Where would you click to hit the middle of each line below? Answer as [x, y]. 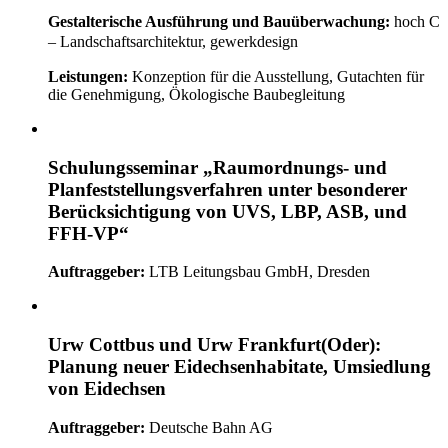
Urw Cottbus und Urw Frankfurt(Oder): [214, 345]
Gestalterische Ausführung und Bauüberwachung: [219, 21]
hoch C [415, 21]
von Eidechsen [107, 389]
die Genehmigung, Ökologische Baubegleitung [196, 94]
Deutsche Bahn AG [209, 427]
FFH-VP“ [88, 233]
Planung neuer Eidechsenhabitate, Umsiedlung [239, 367]
